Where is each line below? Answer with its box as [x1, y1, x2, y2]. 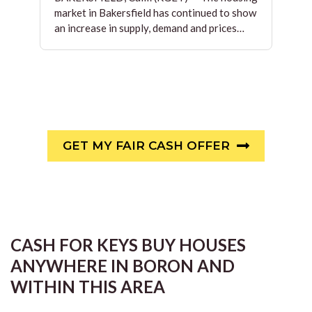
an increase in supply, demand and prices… [54, 22, 244, 34]
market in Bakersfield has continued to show [54, 6, 256, 19]
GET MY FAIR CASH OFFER [63, 139, 230, 153]
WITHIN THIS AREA [10, 276, 165, 297]
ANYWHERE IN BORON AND [10, 256, 235, 276]
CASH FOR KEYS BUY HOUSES [10, 235, 246, 255]
